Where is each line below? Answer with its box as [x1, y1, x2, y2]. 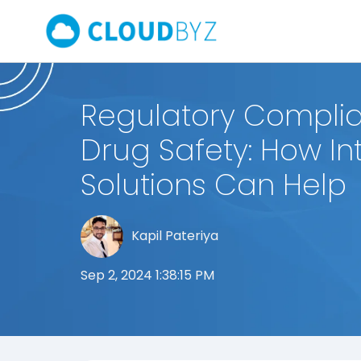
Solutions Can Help [81, 164, 346, 205]
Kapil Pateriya [131, 226, 218, 246]
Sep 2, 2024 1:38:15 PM [81, 265, 214, 284]
